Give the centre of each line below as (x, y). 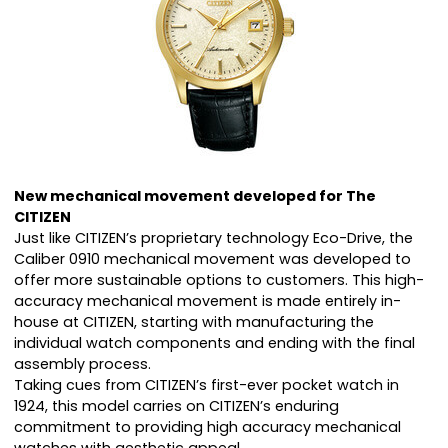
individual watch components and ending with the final (214, 343)
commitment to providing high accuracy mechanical (207, 427)
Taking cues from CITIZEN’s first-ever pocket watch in (206, 385)
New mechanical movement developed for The (195, 196)
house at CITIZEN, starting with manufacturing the (194, 322)
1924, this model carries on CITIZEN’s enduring (176, 406)
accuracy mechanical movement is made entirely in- (207, 301)
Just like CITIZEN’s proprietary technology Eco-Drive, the (213, 238)
